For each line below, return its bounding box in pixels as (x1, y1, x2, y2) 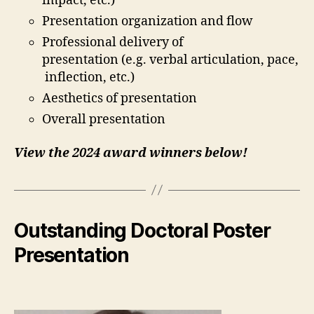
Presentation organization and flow (42, 13, 256, 30)
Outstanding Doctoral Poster (14, 218, 271, 243)
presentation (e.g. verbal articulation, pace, (42, 52, 299, 69)
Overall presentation (42, 111, 171, 128)
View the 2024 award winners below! (14, 144, 247, 161)
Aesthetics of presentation (42, 90, 200, 107)
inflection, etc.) (42, 69, 137, 86)
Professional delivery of (42, 34, 184, 51)
